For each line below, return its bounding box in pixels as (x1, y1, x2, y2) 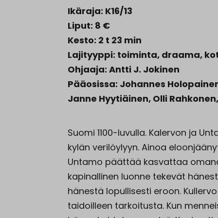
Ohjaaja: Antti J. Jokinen (68, 63, 180, 75)
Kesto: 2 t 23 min (68, 34, 142, 46)
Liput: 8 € (68, 19, 110, 32)
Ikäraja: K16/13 (68, 4, 132, 17)
